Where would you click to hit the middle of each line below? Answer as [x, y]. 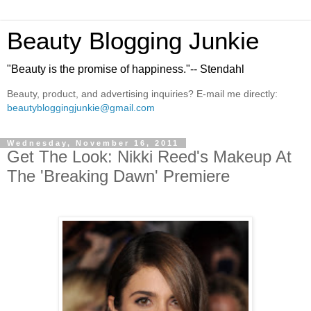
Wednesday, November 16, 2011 [93, 143]
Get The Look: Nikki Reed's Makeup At [149, 156]
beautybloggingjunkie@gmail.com [81, 108]
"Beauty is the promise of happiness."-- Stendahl [126, 69]
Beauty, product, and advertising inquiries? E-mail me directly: [142, 94]
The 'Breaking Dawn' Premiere [118, 176]
